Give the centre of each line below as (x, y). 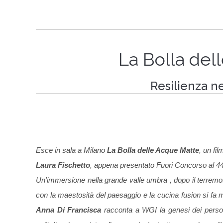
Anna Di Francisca (69, 210)
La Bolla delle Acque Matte (153, 150)
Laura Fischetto (63, 165)
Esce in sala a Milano (71, 150)
